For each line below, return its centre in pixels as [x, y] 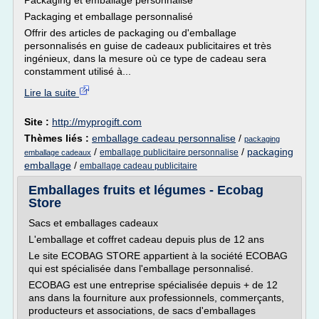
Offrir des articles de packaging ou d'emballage [130, 33]
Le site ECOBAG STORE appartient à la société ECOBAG [158, 256]
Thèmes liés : [58, 138]
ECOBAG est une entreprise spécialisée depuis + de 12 [153, 285]
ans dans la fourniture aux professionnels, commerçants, [156, 298]
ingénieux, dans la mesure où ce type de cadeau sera [145, 58]
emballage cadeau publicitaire [138, 166]
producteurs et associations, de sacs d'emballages [142, 310]
